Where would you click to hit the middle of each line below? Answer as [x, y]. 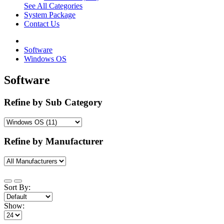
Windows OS [45, 59]
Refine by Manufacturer [53, 141]
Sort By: [17, 187]
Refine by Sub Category [53, 102]
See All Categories [53, 6]
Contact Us [42, 24]
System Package [50, 15]
